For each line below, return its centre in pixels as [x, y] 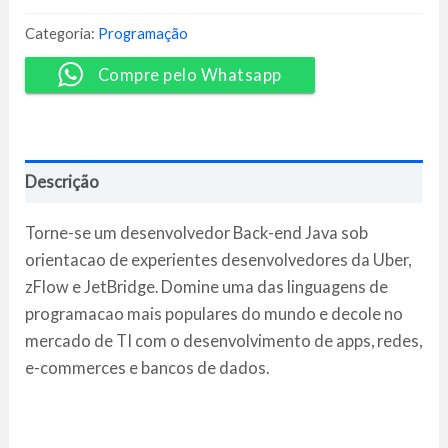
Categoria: [62, 32]
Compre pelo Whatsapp [189, 74]
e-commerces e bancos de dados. [147, 368]
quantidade [60, 105]
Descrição [62, 181]
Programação [143, 32]
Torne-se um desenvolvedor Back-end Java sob [197, 233]
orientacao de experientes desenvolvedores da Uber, [218, 260]
